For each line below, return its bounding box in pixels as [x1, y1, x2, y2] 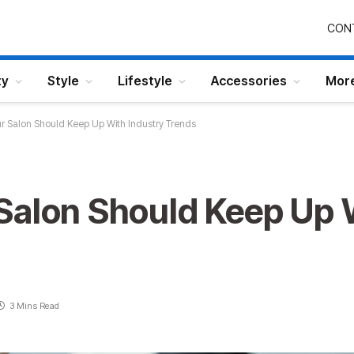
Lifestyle [118, 73, 172, 88]
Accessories [211, 73, 287, 88]
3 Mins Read [9, 300, 59, 311]
